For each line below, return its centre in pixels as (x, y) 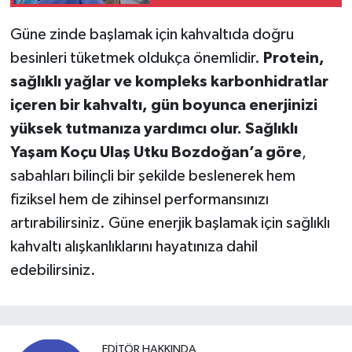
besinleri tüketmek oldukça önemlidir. (136, 58)
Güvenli (183, 22)
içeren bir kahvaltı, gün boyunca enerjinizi (163, 105)
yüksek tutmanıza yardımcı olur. (126, 128)
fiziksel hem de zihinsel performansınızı (139, 199)
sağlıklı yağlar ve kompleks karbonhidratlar (169, 81)
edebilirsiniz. (53, 270)
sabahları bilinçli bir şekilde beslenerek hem (152, 176)
